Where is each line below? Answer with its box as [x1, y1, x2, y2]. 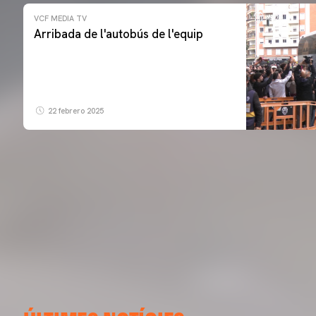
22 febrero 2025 [46, 106, 104, 116]
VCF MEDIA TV [34, 13, 87, 23]
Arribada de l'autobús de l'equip [34, 26, 203, 42]
